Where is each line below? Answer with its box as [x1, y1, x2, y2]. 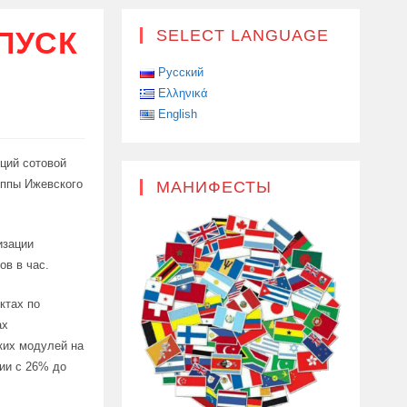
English [157, 107, 197, 121]
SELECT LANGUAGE [155, 26, 329, 45]
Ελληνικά [157, 86, 208, 100]
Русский [157, 65, 203, 79]
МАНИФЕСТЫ [155, 178, 272, 196]
